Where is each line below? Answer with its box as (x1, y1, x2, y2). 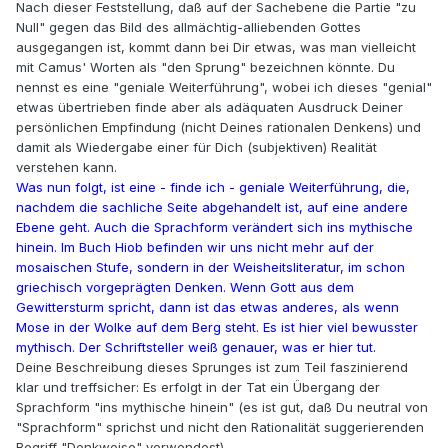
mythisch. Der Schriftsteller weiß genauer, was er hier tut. (16, 339, 376, 356)
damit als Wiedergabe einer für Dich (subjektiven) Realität (16, 139, 377, 156)
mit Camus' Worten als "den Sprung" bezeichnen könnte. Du (16, 59, 395, 76)
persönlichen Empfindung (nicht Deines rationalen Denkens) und (16, 119, 421, 136)
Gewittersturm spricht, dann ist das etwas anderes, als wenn (16, 299, 399, 316)
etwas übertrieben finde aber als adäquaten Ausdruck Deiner (16, 99, 403, 116)
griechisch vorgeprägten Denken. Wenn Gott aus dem (16, 279, 354, 296)
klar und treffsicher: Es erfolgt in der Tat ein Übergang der (16, 379, 380, 396)
